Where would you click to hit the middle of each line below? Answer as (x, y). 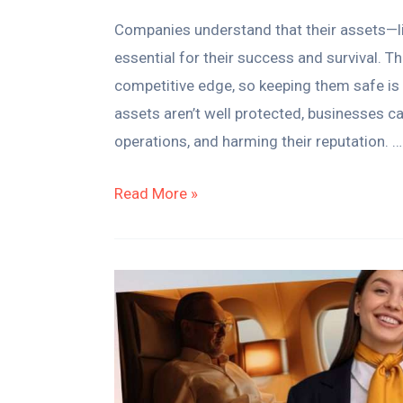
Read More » (156, 193)
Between (143, 366)
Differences (153, 338)
